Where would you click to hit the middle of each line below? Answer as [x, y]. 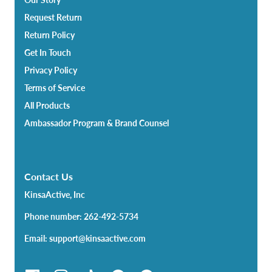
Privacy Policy [51, 70]
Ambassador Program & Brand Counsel [97, 123]
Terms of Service [55, 88]
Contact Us [49, 177]
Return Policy [49, 35]
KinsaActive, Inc [55, 195]
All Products [47, 106]
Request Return [53, 18]
